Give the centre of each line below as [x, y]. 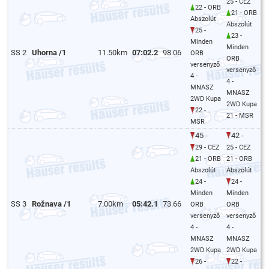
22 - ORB [208, 7]
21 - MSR [240, 115]
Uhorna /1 [49, 52]
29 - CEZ [208, 147]
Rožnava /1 [52, 204]
